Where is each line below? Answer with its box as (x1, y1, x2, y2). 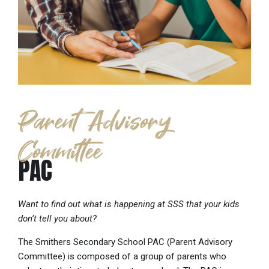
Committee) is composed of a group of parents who (18, 250, 226, 262)
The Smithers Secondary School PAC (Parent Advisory (18, 236, 232, 247)
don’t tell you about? (18, 213, 97, 224)
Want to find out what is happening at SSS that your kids (18, 198, 240, 210)
